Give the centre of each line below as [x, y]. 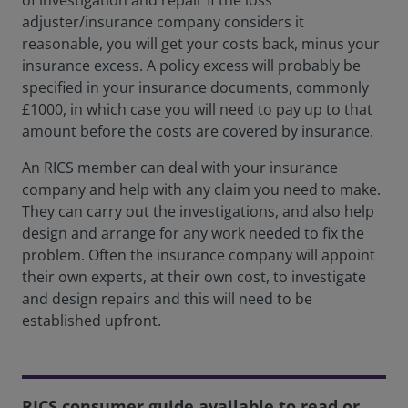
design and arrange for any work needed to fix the [193, 233]
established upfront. [92, 321]
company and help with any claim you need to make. [201, 189]
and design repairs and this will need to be [167, 299]
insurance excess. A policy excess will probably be [191, 66]
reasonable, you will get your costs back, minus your [201, 44]
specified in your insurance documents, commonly [195, 87]
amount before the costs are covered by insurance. [198, 131]
